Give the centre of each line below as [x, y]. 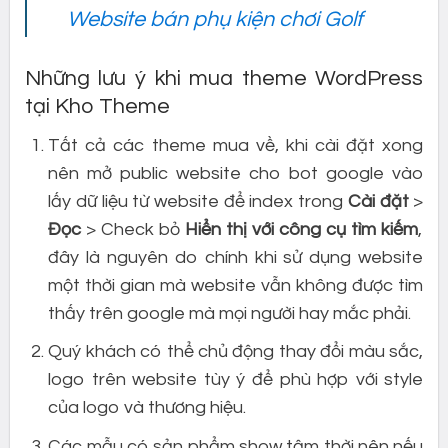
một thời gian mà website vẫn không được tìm [236, 285]
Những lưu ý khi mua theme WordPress [224, 78]
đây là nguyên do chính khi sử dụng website [236, 257]
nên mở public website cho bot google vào [236, 173]
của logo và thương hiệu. [147, 408]
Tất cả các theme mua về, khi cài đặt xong [236, 145]
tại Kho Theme [97, 106]
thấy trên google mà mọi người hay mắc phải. [230, 313]
